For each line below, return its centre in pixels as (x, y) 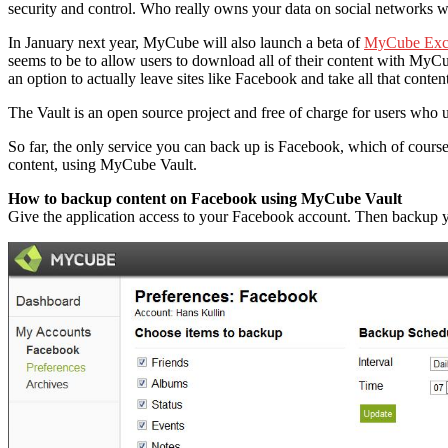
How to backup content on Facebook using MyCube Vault (205, 198)
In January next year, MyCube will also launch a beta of (186, 42)
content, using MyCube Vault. (102, 164)
